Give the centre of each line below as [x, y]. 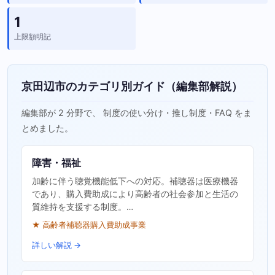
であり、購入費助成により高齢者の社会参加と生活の [135, 194]
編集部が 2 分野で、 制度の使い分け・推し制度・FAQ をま [137, 113]
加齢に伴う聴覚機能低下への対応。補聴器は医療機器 [135, 181]
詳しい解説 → [57, 246]
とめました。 [48, 128]
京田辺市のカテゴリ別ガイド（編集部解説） [132, 87]
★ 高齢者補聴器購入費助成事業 [89, 225]
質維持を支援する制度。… [83, 207]
